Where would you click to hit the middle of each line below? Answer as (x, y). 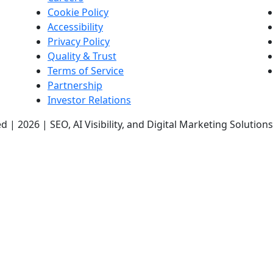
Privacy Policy (79, 41)
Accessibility (75, 27)
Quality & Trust (82, 56)
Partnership (75, 85)
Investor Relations (89, 100)
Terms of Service (86, 71)
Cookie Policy (78, 12)
